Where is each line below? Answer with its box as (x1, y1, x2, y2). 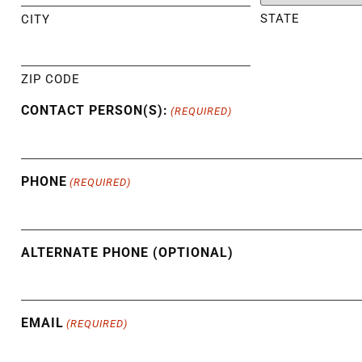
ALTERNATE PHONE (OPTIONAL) (21, 245, 234, 261)
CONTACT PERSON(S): (21, 103, 168, 119)
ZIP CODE (21, 72, 80, 87)
